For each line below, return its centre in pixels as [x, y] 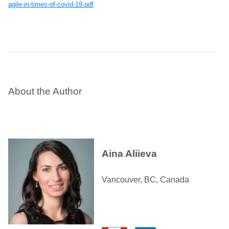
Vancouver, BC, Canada [145, 180]
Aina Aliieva [129, 154]
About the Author [45, 91]
